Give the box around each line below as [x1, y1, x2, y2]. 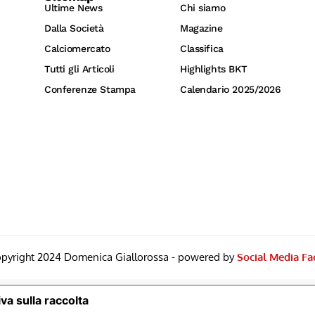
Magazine [180, 22, 223, 34]
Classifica [180, 43, 224, 55]
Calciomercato [44, 43, 110, 55]
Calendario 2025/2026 [180, 84, 281, 96]
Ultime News [44, 2, 103, 14]
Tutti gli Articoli [44, 63, 115, 75]
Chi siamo [180, 2, 226, 14]
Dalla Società [44, 22, 104, 34]
